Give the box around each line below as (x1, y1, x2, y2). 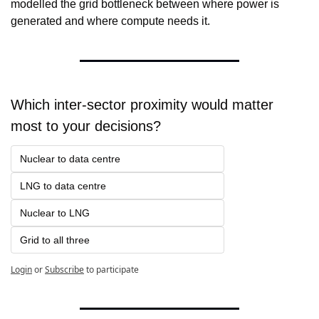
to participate (86, 263, 139, 276)
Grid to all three (20, 234, 90, 246)
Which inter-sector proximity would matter (11, 97, 273, 113)
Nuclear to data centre (20, 153, 120, 165)
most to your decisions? (11, 118, 161, 135)
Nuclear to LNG (20, 207, 90, 219)
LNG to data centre (20, 180, 106, 192)
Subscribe (45, 263, 84, 276)
